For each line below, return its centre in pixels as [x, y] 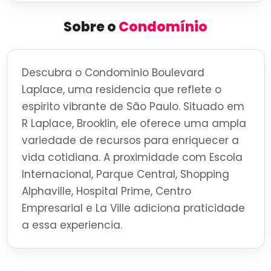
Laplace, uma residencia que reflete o [121, 90]
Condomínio [163, 27]
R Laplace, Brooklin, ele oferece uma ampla [134, 124]
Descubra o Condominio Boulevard [113, 73]
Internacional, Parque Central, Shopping [125, 175]
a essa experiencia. [72, 225]
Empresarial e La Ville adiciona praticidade [133, 208]
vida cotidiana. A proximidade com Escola [132, 158]
